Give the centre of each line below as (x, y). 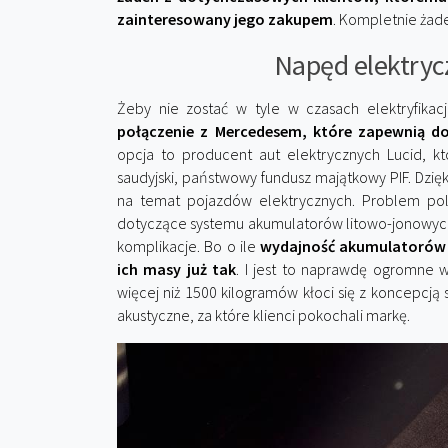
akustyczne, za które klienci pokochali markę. (263, 315)
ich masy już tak (177, 269)
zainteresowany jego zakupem (225, 19)
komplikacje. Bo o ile (189, 246)
